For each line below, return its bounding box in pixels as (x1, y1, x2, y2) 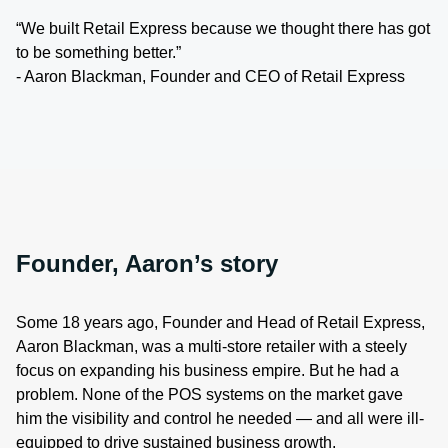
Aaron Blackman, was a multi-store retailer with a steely (16, 337, 407, 355)
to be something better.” (16, 43, 181, 61)
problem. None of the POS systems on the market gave (16, 385, 403, 403)
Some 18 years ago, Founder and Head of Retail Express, (16, 313, 425, 331)
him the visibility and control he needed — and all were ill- (16, 409, 424, 427)
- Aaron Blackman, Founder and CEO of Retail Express (16, 67, 405, 85)
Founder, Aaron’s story (16, 249, 278, 277)
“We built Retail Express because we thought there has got (16, 19, 430, 37)
